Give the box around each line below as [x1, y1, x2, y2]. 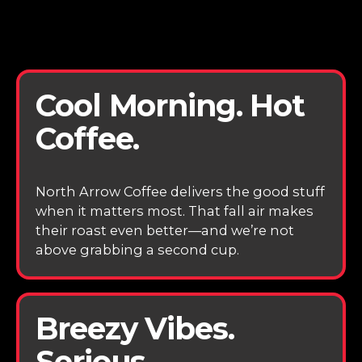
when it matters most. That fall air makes [36, 203, 314, 220]
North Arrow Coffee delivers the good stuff [36, 183, 326, 200]
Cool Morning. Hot [36, 87, 305, 124]
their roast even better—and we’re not [36, 222, 295, 239]
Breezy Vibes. [36, 310, 234, 347]
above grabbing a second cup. [36, 242, 240, 259]
